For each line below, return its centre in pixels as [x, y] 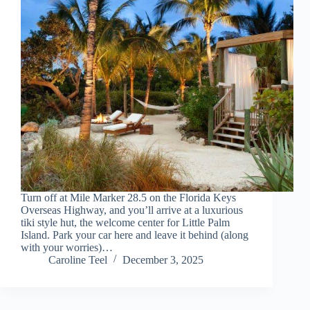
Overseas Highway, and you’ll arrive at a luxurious [132, 210]
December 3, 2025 [163, 260]
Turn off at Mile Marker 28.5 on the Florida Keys [128, 198]
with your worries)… [67, 248]
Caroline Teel [78, 260]
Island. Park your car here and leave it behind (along [135, 235]
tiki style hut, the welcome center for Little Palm [125, 223]
